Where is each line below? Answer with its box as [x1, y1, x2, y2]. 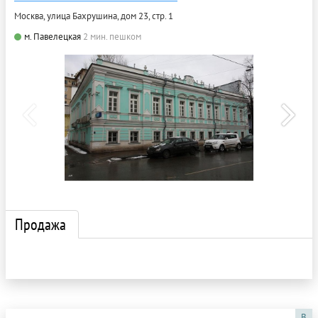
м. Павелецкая [24, 31, 81, 43]
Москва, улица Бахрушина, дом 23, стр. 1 [14, 10, 173, 22]
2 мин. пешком [83, 31, 141, 43]
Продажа [15, 214, 66, 234]
